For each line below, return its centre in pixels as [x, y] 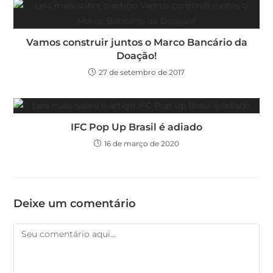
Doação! [136, 56]
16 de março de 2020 [142, 144]
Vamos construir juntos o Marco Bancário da [136, 43]
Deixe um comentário [75, 204]
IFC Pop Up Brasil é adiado [136, 127]
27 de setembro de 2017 [142, 73]
